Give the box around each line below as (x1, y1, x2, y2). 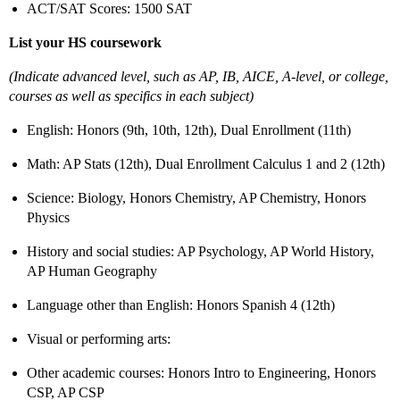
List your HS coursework (9, 34, 162, 50)
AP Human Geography (27, 262, 157, 279)
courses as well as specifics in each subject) (9, 87, 254, 104)
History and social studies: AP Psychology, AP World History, (27, 243, 374, 259)
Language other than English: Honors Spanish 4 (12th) (27, 296, 335, 312)
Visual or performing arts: (27, 330, 171, 346)
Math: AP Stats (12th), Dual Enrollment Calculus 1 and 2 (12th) (27, 155, 385, 171)
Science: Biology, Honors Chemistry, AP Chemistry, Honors (27, 189, 366, 205)
